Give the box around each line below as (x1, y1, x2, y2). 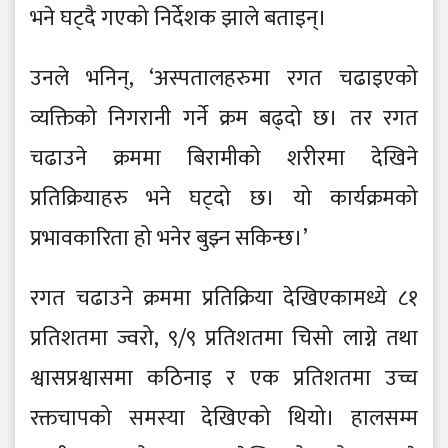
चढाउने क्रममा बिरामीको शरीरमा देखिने (30, 140, 418, 178)
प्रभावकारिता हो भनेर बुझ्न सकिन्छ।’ (30, 220, 308, 258)
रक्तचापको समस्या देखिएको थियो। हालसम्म (30, 400, 418, 438)
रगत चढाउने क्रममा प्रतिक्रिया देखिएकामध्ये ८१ (30, 280, 418, 318)
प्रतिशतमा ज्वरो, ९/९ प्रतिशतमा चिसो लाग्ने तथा (30, 320, 418, 358)
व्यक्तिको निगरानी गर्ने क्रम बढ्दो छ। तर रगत (30, 100, 418, 138)
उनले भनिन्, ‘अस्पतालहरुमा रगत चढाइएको (30, 60, 418, 98)
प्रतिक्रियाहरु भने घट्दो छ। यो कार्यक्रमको (30, 180, 418, 218)
